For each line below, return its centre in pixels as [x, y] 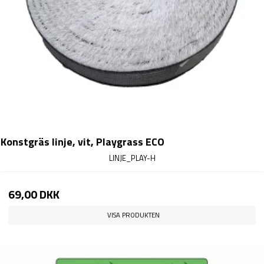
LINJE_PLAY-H [132, 158]
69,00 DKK [34, 194]
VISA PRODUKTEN [133, 215]
